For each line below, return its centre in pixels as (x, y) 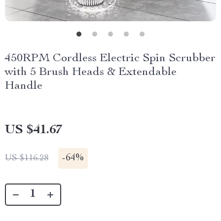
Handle (24, 86)
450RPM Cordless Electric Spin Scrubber (110, 59)
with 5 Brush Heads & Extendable (91, 73)
